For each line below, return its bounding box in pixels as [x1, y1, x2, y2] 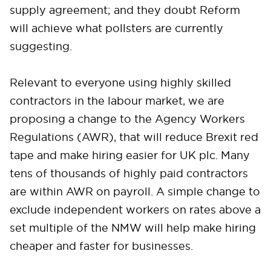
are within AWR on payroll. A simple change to [10, 184, 260, 199]
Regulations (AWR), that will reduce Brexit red [10, 130, 258, 145]
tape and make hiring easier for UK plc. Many [10, 148, 250, 163]
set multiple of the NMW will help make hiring [10, 221, 256, 235]
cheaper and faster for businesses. [10, 239, 196, 253]
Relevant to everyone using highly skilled [10, 76, 231, 90]
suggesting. [10, 39, 78, 54]
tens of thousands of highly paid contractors [10, 166, 248, 181]
